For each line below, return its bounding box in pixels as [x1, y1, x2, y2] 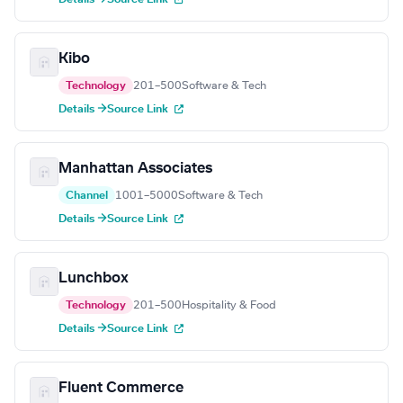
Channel [66, 190, 108, 201]
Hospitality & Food [182, 300, 276, 311]
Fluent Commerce [58, 381, 184, 396]
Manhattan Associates [58, 161, 212, 176]
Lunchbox [58, 271, 129, 286]
